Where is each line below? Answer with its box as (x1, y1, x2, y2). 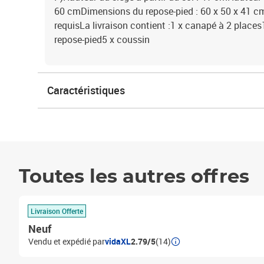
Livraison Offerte (31, 206, 83, 216)
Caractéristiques (47, 83, 125, 97)
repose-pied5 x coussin (54, 33, 150, 46)
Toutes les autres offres (19, 167, 249, 186)
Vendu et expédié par (28, 236, 105, 247)
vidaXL (105, 236, 131, 247)
